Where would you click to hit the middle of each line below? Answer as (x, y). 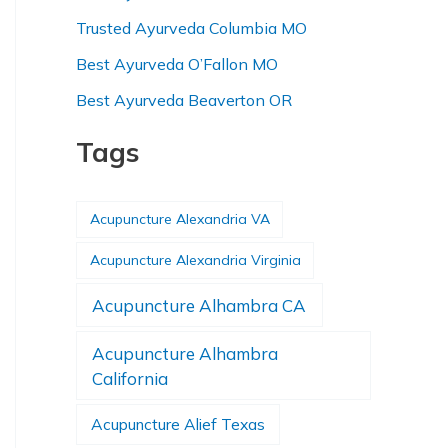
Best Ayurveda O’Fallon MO (177, 64)
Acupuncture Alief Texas (178, 423)
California (130, 378)
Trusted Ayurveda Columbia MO (191, 28)
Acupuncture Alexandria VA (179, 219)
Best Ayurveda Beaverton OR (184, 100)
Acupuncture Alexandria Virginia (195, 260)
